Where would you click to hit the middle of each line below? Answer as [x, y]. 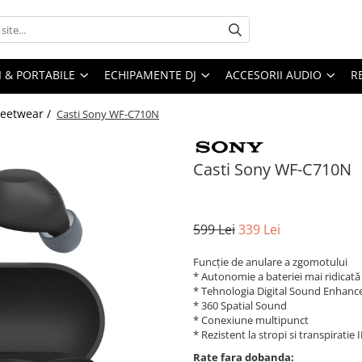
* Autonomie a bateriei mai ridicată [277, 277]
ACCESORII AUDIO [274, 75]
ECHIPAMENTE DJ [150, 75]
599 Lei [214, 230]
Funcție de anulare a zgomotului [270, 262]
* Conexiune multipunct [251, 320]
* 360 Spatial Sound [240, 306]
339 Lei [259, 230]
